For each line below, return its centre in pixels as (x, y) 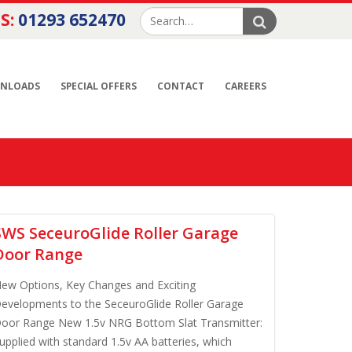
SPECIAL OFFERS (99, 86)
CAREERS (246, 86)
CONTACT (181, 86)
